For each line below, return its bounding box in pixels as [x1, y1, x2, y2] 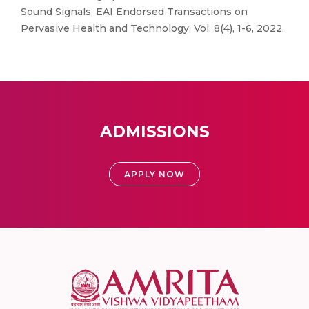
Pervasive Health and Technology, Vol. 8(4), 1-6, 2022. [21, 22, 284, 34]
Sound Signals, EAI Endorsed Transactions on [21, 6, 248, 18]
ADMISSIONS [99, 122, 210, 141]
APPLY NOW [124, 169, 185, 179]
